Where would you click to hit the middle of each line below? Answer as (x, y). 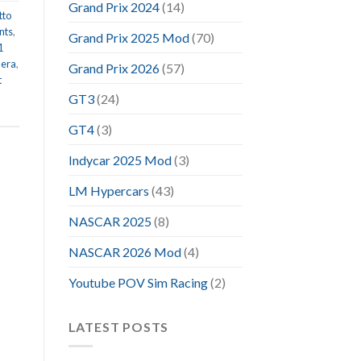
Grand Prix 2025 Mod (129, 37)
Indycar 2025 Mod (120, 160)
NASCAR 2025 (110, 221)
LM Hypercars (108, 190)
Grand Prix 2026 (114, 68)
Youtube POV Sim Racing (138, 282)
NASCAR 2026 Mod (124, 251)
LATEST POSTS (118, 326)
